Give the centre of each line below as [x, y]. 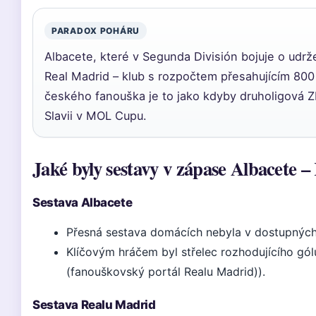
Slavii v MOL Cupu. [96, 116]
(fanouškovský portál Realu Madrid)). [166, 272]
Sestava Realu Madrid [94, 305]
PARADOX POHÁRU [96, 31]
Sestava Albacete [83, 202]
